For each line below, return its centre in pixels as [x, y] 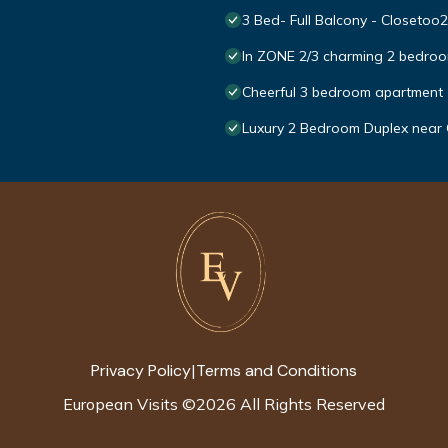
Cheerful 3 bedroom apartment [342, 92]
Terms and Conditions [276, 370]
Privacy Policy [141, 370]
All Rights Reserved [310, 404]
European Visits [120, 404]
